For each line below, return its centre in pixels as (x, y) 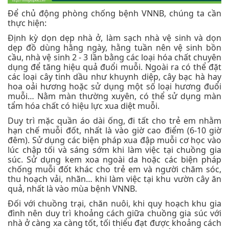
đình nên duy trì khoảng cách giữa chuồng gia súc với (114, 213)
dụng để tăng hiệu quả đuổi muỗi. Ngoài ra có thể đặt (114, 67)
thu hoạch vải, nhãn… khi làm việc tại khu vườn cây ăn (114, 179)
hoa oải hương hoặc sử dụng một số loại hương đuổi (114, 86)
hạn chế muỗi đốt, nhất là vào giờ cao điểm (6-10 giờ (114, 130)
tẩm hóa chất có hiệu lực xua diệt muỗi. (84, 106)
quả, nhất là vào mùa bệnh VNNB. (72, 188)
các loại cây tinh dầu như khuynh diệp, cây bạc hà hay (114, 76)
